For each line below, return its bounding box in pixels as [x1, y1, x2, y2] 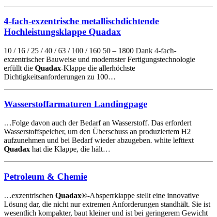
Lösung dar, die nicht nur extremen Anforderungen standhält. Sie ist [4, 200, 210, 208]
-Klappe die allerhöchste [61, 63, 135, 72]
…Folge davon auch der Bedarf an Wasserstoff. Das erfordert [4, 119, 191, 127]
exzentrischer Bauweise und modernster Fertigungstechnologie [4, 55, 195, 63]
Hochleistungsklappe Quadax [4, 26, 121, 37]
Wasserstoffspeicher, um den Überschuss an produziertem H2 [4, 127, 191, 136]
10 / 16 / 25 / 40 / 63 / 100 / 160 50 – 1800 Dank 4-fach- [4, 46, 176, 55]
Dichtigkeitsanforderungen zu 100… [4, 72, 116, 81]
